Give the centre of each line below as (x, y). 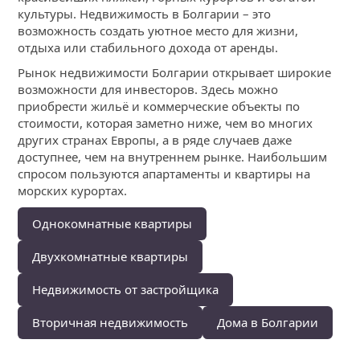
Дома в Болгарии (268, 323)
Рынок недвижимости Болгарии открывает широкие (175, 73)
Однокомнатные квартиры (112, 224)
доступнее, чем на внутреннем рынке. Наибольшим (173, 157)
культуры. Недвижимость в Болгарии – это (145, 14)
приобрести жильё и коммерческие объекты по (159, 106)
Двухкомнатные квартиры (110, 257)
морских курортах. (73, 191)
